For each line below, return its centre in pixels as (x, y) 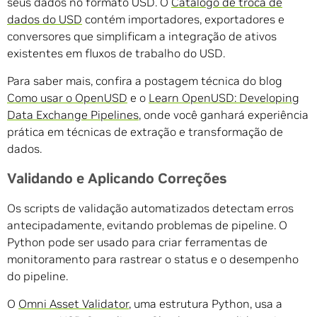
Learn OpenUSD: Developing (224, 98)
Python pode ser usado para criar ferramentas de (137, 242)
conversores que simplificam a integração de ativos (142, 36)
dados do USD (45, 19)
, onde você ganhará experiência (224, 115)
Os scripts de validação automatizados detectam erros (150, 208)
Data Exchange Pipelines (73, 115)
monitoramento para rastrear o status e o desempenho (153, 259)
